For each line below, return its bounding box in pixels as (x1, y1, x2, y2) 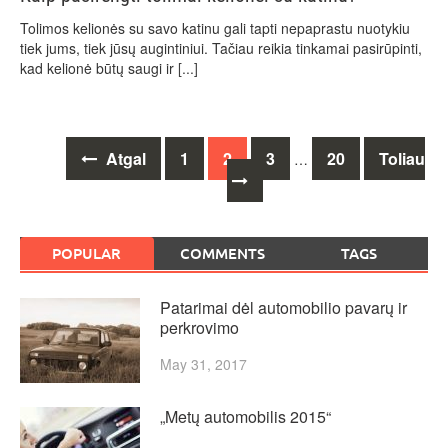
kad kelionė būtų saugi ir (20, 57, 178, 78)
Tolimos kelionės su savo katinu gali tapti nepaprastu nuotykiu (20, 17, 410, 38)
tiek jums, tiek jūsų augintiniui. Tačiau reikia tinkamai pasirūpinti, (20, 37, 422, 58)
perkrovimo (160, 315, 239, 339)
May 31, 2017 (160, 353, 247, 374)
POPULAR (52, 242, 122, 263)
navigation (19, 166, 84, 187)
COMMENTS (180, 242, 266, 263)
